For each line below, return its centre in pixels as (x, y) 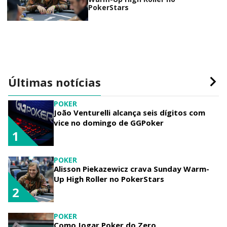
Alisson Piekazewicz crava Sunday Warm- (131, 168)
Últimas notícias (54, 82)
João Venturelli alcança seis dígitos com (129, 112)
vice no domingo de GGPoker (109, 122)
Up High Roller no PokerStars (109, 179)
